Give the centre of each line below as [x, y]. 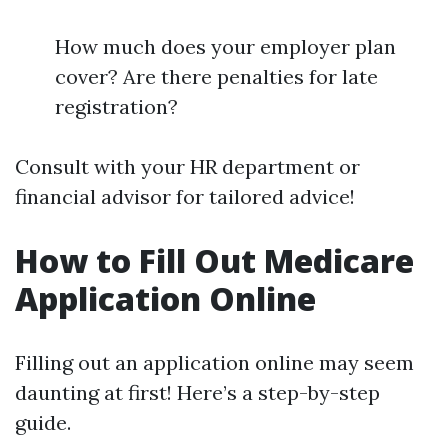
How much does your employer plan [225, 46]
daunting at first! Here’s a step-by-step [197, 392]
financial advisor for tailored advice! [185, 196]
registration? [116, 106]
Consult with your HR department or [187, 166]
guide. [43, 422]
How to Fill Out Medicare [214, 260]
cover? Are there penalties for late [216, 76]
